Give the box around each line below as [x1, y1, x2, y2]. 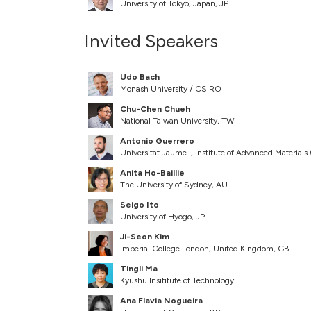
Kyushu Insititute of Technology [120, 276, 234, 286]
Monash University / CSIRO [120, 84, 221, 94]
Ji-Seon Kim [120, 232, 169, 242]
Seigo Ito [120, 200, 159, 210]
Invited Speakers [85, 30, 218, 53]
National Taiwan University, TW [120, 116, 235, 126]
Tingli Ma [120, 264, 158, 274]
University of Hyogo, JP [120, 212, 205, 222]
